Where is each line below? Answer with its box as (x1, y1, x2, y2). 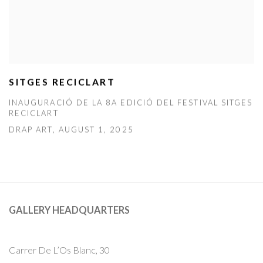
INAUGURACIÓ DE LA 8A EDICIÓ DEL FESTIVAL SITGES (9, 97, 253, 107)
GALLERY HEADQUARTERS (9, 204, 130, 216)
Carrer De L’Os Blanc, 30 (9, 244, 115, 256)
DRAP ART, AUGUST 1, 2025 (9, 124, 134, 134)
